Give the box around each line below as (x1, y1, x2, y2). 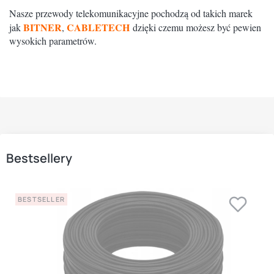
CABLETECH (67, 20, 133, 35)
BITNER (23, 20, 62, 35)
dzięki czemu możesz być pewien (133, 21, 261, 34)
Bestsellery (6, 149, 72, 166)
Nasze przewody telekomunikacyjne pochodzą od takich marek (9, 7, 253, 20)
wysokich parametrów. (9, 34, 97, 48)
